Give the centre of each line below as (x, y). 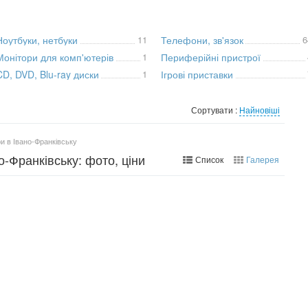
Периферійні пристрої (211, 57)
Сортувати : (215, 110)
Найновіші (260, 110)
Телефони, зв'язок (202, 40)
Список (209, 159)
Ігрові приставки (197, 74)
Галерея (263, 159)
